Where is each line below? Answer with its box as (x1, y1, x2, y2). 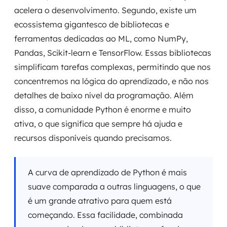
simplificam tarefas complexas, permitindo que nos (14, 62, 211, 72)
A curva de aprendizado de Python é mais (28, 167, 187, 177)
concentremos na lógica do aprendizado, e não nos (14, 76, 209, 86)
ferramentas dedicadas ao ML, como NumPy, (14, 33, 188, 44)
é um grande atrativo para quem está (28, 196, 172, 206)
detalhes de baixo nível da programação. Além (14, 90, 194, 100)
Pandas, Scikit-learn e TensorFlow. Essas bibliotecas (14, 48, 211, 58)
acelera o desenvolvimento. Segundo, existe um (14, 5, 197, 15)
